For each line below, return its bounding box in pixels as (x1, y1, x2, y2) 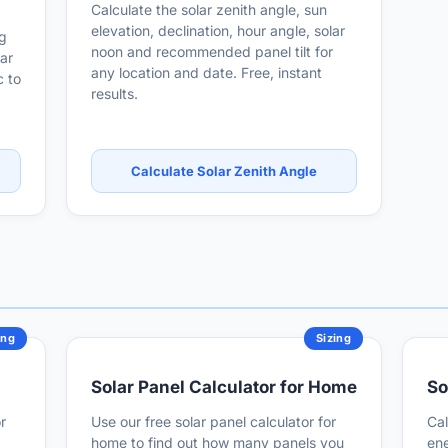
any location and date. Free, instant (91, 64, 322, 81)
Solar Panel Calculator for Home (91, 377, 357, 397)
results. (91, 85, 138, 102)
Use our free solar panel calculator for (91, 413, 336, 430)
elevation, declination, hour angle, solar (91, 22, 345, 39)
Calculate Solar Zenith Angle (131, 163, 317, 179)
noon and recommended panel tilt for (91, 43, 333, 60)
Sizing (316, 331, 351, 345)
